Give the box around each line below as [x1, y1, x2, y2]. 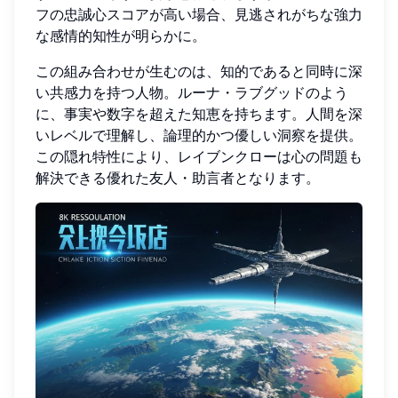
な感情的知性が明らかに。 [36, 27, 206, 45]
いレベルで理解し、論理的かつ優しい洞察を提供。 [36, 126, 362, 145]
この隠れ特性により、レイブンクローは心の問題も [36, 147, 362, 166]
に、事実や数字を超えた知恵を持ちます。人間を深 [36, 105, 362, 123]
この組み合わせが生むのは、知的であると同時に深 [36, 62, 362, 81]
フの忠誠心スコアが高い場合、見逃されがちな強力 [36, 5, 362, 24]
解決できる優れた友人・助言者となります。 [36, 169, 320, 187]
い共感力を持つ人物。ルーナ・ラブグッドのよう [36, 84, 348, 102]
